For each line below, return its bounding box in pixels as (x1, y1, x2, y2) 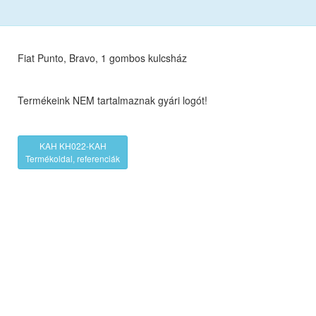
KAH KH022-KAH (39, 139, 107, 152)
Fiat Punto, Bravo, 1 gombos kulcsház (18, 50, 188, 65)
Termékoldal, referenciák (25, 152, 121, 164)
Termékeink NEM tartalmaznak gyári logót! (18, 92, 211, 107)
